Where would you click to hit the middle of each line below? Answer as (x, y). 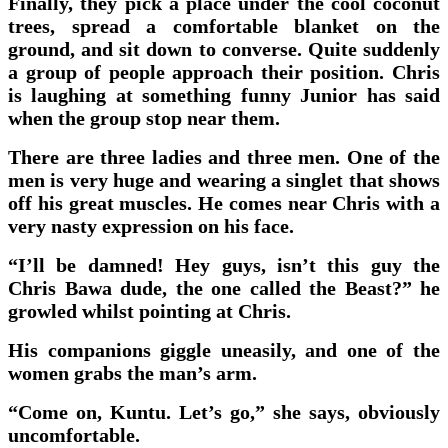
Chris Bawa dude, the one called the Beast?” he (224, 287)
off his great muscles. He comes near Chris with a (224, 202)
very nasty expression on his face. (151, 225)
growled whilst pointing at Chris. (149, 310)
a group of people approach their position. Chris (224, 71)
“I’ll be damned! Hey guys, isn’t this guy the (224, 264)
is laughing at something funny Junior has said (224, 94)
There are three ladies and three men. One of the (224, 156)
